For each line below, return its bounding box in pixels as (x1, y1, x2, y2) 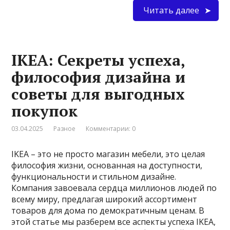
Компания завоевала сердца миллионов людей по (11, 182, 217, 194)
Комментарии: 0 (86, 124, 136, 133)
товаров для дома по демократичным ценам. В (11, 204, 205, 216)
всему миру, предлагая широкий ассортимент (11, 193, 198, 205)
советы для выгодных (11, 83, 185, 104)
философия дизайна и (11, 66, 186, 87)
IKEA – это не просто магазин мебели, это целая (11, 148, 205, 160)
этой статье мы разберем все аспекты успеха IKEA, (11, 216, 216, 227)
